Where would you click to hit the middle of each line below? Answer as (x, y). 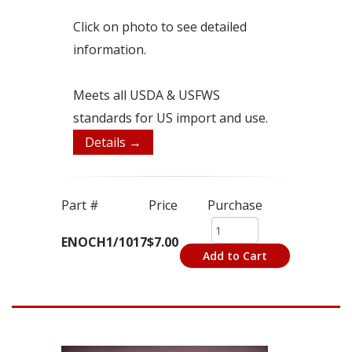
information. (110, 50)
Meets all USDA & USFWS (147, 95)
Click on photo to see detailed (160, 27)
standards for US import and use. (170, 118)
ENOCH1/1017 (104, 242)
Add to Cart (235, 256)
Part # (80, 205)
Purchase (235, 205)
